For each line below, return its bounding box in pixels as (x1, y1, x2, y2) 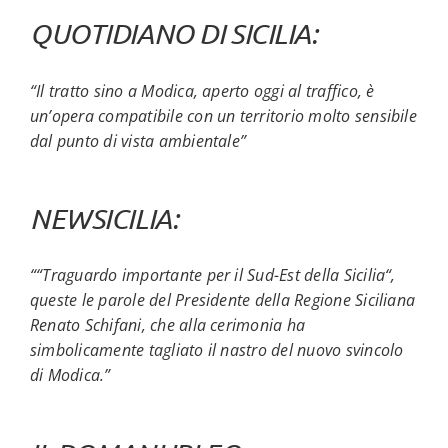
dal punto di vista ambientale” (29, 129, 247, 152)
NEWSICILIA (29, 200, 172, 235)
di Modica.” (29, 364, 111, 387)
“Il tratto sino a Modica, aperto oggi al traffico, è (29, 79, 375, 102)
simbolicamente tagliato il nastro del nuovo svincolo (29, 339, 404, 362)
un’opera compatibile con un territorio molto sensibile (29, 104, 417, 127)
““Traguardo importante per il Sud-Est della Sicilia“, (29, 264, 396, 287)
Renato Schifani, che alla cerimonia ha (29, 314, 306, 337)
